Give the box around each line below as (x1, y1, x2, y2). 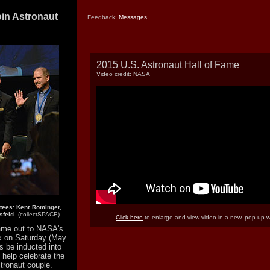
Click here (116, 214, 143, 221)
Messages (119, 14, 147, 20)
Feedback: (87, 14, 119, 20)
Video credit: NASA (96, 71, 150, 77)
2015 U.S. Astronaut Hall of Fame (96, 60, 239, 70)
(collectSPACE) (18, 211, 60, 218)
